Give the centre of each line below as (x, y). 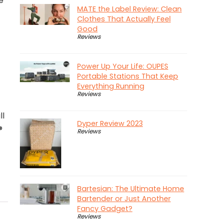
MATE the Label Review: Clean (129, 9)
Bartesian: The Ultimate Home (131, 189)
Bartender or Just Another (124, 199)
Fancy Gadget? (105, 209)
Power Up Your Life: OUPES (123, 66)
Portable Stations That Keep (128, 76)
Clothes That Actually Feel (124, 19)
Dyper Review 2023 (110, 124)
